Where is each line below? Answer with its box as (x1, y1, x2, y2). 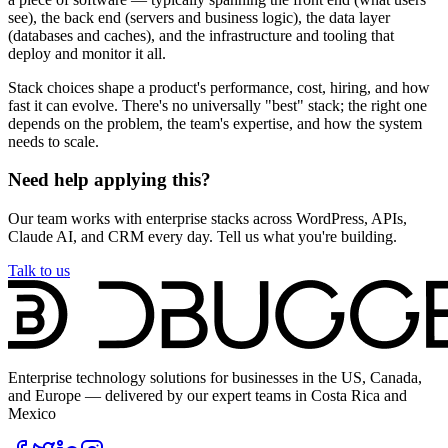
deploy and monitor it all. (8, 44, 166, 62)
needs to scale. (8, 132, 99, 150)
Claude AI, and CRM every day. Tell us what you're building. (8, 228, 397, 246)
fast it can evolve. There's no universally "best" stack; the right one (8, 96, 427, 114)
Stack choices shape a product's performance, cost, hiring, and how (8, 78, 430, 96)
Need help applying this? (8, 169, 211, 191)
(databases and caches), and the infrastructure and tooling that (8, 26, 394, 44)
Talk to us (8, 262, 70, 280)
